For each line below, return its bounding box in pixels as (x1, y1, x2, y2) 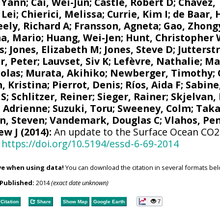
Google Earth (93, 198, 125, 204)
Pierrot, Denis (52, 78, 121, 91)
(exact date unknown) (51, 178, 109, 187)
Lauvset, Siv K (42, 54, 109, 68)
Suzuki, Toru (53, 101, 113, 115)
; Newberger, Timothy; (105, 66, 218, 80)
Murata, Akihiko (26, 66, 106, 80)
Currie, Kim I (107, 7, 168, 21)
